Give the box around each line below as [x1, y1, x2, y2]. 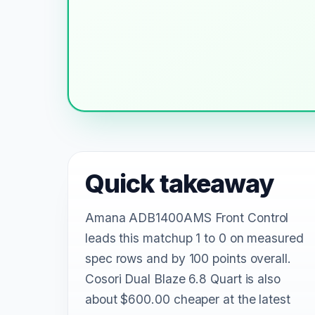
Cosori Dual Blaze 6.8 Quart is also [85, 271, 281, 287]
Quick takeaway [85, 168, 274, 200]
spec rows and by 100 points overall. [85, 251, 291, 266]
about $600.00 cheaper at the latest [85, 292, 290, 307]
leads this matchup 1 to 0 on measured [85, 231, 304, 246]
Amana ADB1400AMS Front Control [85, 210, 289, 226]
